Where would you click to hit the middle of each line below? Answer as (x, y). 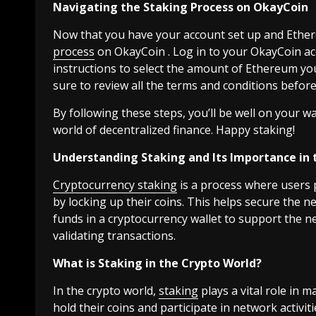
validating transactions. (114, 236)
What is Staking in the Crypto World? (157, 263)
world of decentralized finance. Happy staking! (174, 130)
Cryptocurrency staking (115, 185)
